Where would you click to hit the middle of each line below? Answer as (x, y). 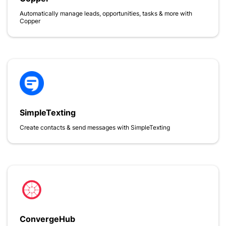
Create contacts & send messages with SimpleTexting (95, 127)
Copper (30, 21)
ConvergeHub (47, 219)
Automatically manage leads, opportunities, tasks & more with (106, 13)
